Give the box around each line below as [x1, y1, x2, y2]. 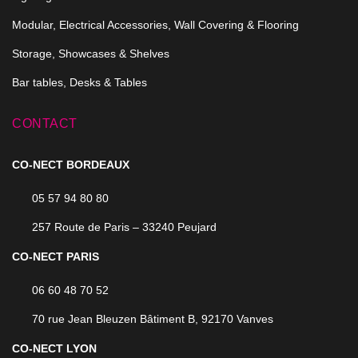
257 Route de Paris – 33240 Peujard [32, 221, 217, 233]
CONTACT [12, 117, 78, 130]
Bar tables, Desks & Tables [12, 76, 147, 89]
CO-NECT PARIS [12, 250, 99, 263]
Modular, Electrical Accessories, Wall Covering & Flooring [12, 18, 299, 31]
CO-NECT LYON [12, 342, 97, 355]
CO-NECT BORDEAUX [12, 158, 129, 171]
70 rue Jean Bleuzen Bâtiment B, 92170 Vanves [32, 312, 273, 325]
